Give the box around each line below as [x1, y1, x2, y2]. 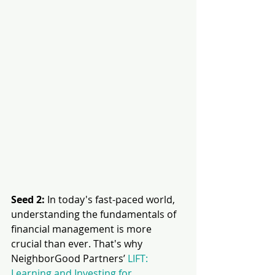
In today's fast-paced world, [47, 193, 177, 207]
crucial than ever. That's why [11, 237, 145, 251]
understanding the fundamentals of [11, 207, 179, 222]
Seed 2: [11, 193, 47, 207]
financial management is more [11, 222, 154, 236]
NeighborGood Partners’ [11, 252, 128, 266]
